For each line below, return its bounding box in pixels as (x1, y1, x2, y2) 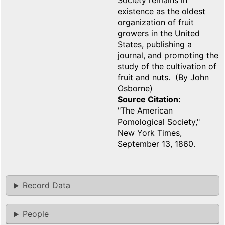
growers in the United (118, 28, 200, 39)
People (22, 209, 49, 219)
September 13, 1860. (118, 139, 198, 149)
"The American (118, 105, 173, 116)
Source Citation (118, 94, 178, 105)
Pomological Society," (118, 117, 200, 127)
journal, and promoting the (118, 50, 218, 61)
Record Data (22, 180, 70, 191)
